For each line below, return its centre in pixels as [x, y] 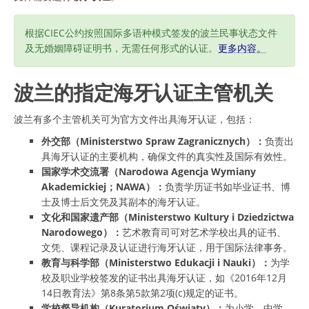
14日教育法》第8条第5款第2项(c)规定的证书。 [142, 292]
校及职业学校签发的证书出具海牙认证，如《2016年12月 [164, 277]
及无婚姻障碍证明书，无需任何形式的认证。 [121, 48]
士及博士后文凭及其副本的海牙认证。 [123, 201]
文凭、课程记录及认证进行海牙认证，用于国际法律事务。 [167, 247]
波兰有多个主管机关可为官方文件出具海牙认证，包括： [134, 119]
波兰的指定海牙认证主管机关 [143, 92]
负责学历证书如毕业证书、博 [228, 186]
